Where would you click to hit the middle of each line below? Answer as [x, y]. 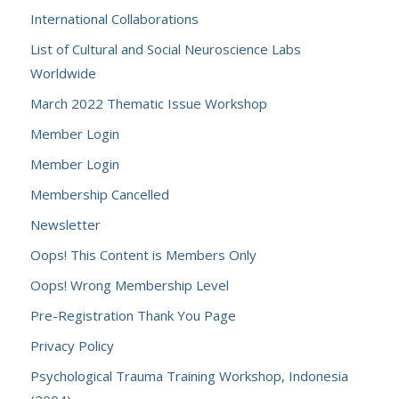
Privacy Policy [72, 346]
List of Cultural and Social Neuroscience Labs [165, 49]
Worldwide [63, 73]
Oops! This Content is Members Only [143, 255]
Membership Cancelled [99, 194]
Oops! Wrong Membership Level [129, 285]
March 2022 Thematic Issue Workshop [148, 103]
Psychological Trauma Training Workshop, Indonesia [189, 376]
